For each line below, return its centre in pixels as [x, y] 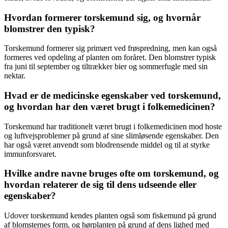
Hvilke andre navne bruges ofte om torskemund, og [111, 174]
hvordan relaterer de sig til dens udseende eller [100, 185]
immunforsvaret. [30, 154]
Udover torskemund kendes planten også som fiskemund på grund [110, 216]
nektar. [15, 76]
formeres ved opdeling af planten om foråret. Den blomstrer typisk [110, 58]
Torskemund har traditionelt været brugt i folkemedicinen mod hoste [113, 126]
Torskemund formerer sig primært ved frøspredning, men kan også [110, 48]
